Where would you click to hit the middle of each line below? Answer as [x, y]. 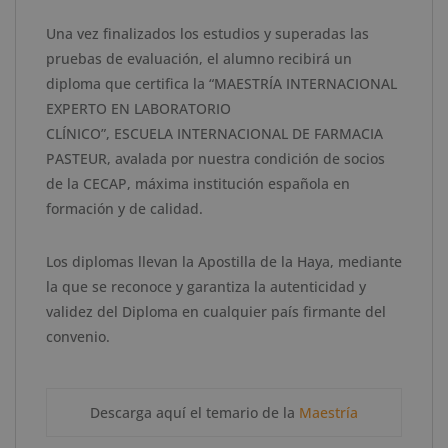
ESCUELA [145, 133]
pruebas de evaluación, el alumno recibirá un [199, 58]
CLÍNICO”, [80, 133]
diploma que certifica [119, 83]
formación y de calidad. [124, 208]
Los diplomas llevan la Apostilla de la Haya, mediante [224, 261]
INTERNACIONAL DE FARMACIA [280, 133]
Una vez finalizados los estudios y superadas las [207, 33]
